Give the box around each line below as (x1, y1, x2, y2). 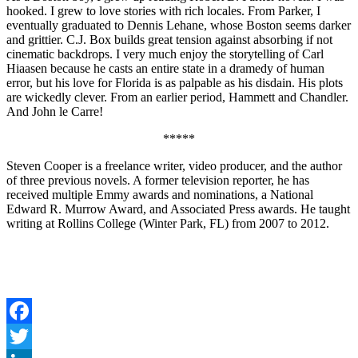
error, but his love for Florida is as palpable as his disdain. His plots (6, 75, 343, 89)
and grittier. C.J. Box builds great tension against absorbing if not (6, 32, 332, 46)
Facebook (6, 328, 56, 343)
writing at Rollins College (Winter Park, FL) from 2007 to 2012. (6, 216, 329, 230)
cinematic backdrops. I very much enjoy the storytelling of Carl (6, 46, 324, 61)
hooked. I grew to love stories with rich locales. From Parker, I (6, 3, 320, 18)
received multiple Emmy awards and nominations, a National (6, 187, 313, 201)
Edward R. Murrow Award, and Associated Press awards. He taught (6, 201, 350, 216)
